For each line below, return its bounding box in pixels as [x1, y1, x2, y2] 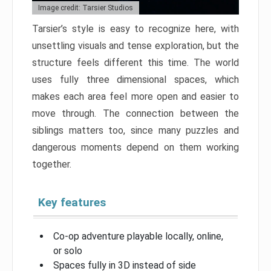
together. [32, 158, 71, 170]
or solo [53, 244, 82, 256]
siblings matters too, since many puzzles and [32, 124, 239, 136]
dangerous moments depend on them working [32, 141, 239, 153]
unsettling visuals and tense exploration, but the [32, 39, 239, 51]
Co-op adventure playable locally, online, [53, 230, 223, 242]
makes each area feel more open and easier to [32, 90, 239, 102]
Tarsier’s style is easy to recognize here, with [32, 22, 239, 34]
